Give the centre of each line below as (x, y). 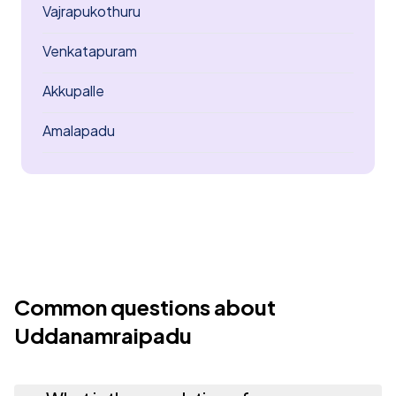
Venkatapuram (90, 51)
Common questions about (145, 307)
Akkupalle (73, 91)
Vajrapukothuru (91, 11)
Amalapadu (79, 130)
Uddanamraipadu (103, 335)
